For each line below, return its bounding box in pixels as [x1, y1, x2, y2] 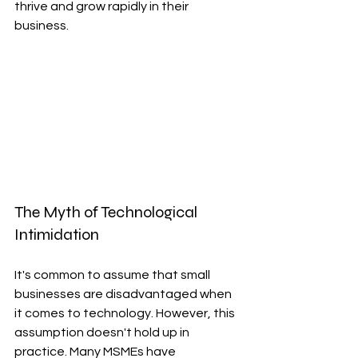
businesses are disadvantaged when [14, 287, 234, 300]
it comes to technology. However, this [14, 306, 237, 320]
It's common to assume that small [14, 268, 213, 281]
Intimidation [14, 224, 99, 245]
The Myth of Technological [14, 201, 201, 222]
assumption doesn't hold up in [14, 325, 192, 339]
